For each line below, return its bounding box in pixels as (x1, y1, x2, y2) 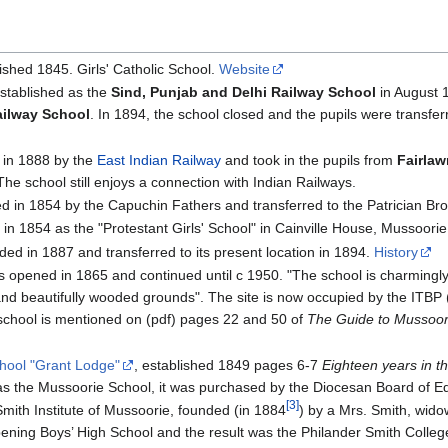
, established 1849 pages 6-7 (133, 356, 322, 373)
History (373, 243, 418, 260)
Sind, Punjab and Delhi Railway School (110, 84, 376, 101)
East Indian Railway (96, 151, 221, 168)
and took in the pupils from (220, 151, 397, 168)
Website (218, 60, 270, 77)
